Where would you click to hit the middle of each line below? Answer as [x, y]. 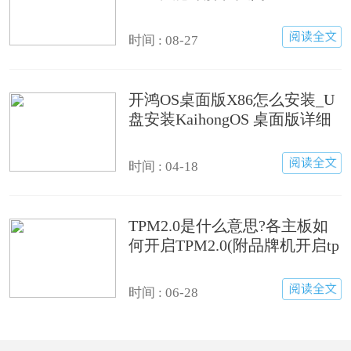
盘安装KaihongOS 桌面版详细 [230, 119]
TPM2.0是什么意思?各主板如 [229, 225]
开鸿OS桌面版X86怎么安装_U [232, 99]
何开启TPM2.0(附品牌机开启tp [234, 245]
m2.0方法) [163, 264]
